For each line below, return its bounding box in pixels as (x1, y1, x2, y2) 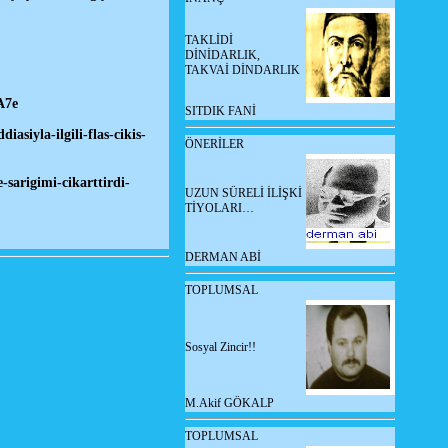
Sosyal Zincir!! (185, 340, 256, 354)
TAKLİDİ (185, 33, 233, 47)
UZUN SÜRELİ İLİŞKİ (185, 186, 302, 200)
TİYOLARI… (185, 201, 254, 215)
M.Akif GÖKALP (185, 396, 274, 410)
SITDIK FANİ (185, 104, 256, 118)
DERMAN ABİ (185, 250, 261, 264)
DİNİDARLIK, (185, 48, 260, 62)
